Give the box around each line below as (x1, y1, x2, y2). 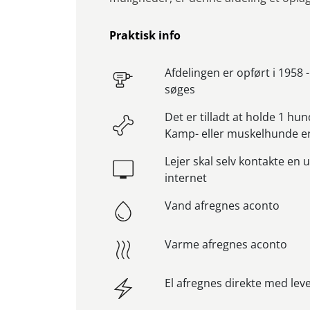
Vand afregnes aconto (165, 197, 280, 213)
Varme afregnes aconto (165, 236, 288, 252)
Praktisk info (109, 27, 181, 43)
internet (165, 170, 208, 185)
